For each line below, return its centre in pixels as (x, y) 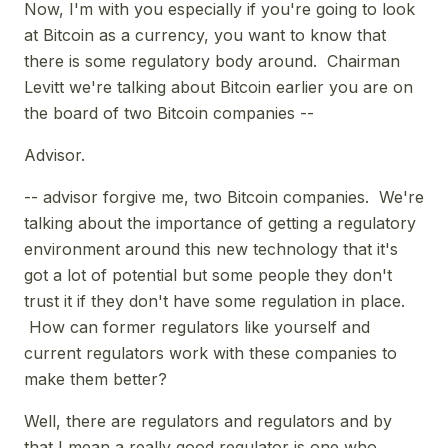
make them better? (95, 378)
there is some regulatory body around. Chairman (212, 60)
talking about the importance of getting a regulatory (220, 222)
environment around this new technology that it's (211, 248)
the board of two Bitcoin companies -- (169, 112)
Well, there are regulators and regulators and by (208, 420)
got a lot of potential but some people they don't (208, 274)
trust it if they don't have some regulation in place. (214, 300)
